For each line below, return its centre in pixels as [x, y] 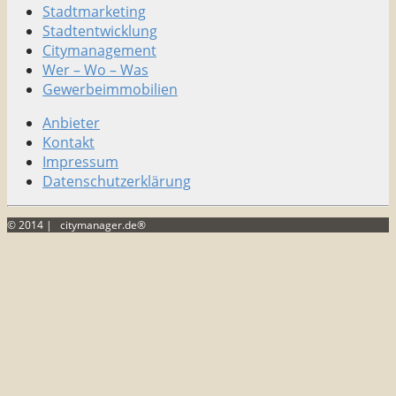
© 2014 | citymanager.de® [76, 225]
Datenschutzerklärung [117, 181]
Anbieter [71, 122]
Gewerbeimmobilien [110, 89]
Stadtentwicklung [100, 30]
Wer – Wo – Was [95, 69]
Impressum [80, 161]
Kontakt [69, 142]
